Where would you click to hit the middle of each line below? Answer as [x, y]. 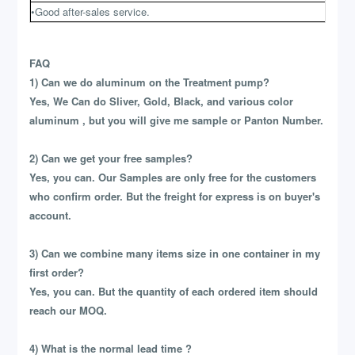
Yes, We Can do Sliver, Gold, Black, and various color [162, 101]
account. [51, 216]
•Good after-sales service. [91, 12]
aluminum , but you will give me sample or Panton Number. [177, 120]
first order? [57, 273]
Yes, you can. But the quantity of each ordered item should [174, 292]
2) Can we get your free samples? [111, 158]
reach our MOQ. [69, 311]
